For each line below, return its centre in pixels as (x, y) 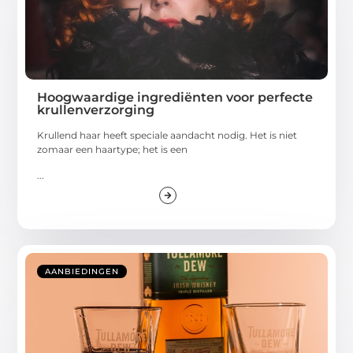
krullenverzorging (96, 110)
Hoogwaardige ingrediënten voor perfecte (175, 98)
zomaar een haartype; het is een (113, 150)
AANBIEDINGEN (82, 272)
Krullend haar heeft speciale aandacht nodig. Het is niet (167, 136)
